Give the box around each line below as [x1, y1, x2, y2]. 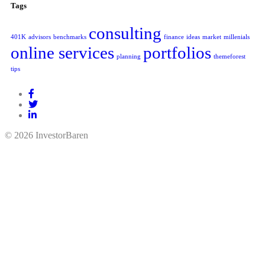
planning [117, 53, 141, 60]
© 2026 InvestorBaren [5, 130, 88, 141]
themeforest [214, 53, 245, 60]
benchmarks [53, 34, 86, 41]
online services [11, 43, 114, 63]
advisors [28, 34, 51, 41]
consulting [89, 24, 161, 43]
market [202, 34, 221, 41]
